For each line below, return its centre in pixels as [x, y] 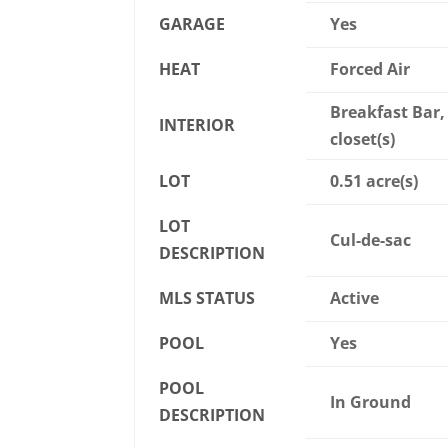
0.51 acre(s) [374, 181]
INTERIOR [197, 125]
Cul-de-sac [371, 240]
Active [355, 298]
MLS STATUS [207, 298]
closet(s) [363, 139]
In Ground [371, 402]
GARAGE [192, 24]
